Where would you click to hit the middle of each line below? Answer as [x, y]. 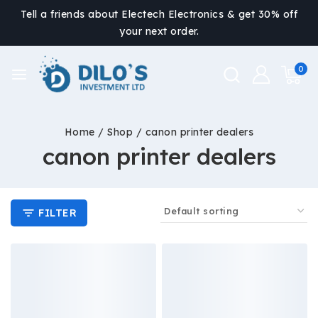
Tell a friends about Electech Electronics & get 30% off [159, 14]
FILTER [57, 213]
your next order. [159, 31]
